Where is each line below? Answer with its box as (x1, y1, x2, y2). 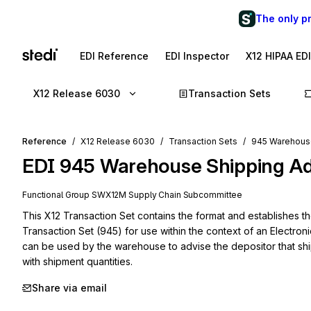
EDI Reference (80, 50, 149, 62)
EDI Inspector (165, 50, 229, 62)
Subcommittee (180, 190, 243, 200)
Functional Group (22, 190, 92, 200)
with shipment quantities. (22, 255, 133, 267)
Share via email (32, 282, 107, 294)
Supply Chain (128, 190, 181, 200)
